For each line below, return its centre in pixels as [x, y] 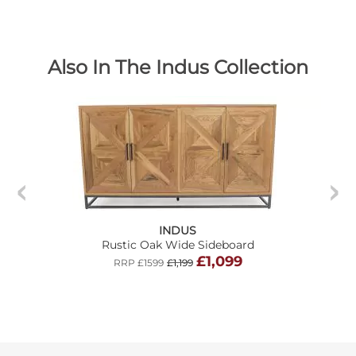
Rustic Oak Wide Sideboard [178, 244]
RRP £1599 [138, 262]
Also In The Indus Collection [178, 67]
